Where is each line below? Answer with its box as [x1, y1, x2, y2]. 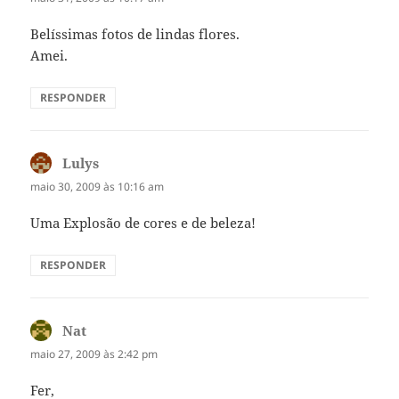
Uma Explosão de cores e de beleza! [30, 213, 256, 232]
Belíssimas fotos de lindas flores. [30, 24, 240, 43]
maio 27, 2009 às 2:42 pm [30, 346, 159, 362]
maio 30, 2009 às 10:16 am [30, 178, 165, 194]
